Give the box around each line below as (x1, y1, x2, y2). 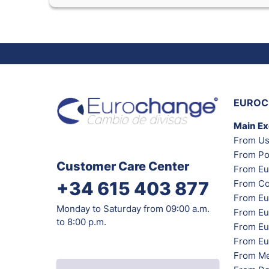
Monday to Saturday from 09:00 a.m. (56, 203, 210, 215)
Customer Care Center (56, 159, 189, 174)
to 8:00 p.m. (56, 216, 106, 228)
